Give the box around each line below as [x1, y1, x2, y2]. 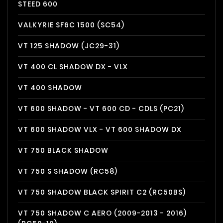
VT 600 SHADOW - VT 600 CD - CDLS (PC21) [18, 104, 184, 113]
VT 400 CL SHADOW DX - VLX [18, 62, 128, 72]
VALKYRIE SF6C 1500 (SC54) [18, 20, 124, 30]
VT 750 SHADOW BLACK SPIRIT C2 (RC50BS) [18, 187, 186, 197]
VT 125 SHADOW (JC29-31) [18, 41, 119, 51]
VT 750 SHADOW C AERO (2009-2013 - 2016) [18, 208, 187, 218]
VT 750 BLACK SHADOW [18, 145, 109, 155]
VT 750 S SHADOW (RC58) [18, 166, 117, 176]
